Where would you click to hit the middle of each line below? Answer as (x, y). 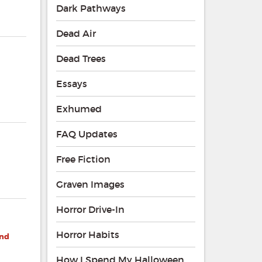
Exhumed (79, 109)
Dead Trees (81, 59)
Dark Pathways (91, 8)
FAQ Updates (87, 134)
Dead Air (76, 34)
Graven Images (90, 185)
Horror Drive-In (90, 210)
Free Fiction (83, 159)
